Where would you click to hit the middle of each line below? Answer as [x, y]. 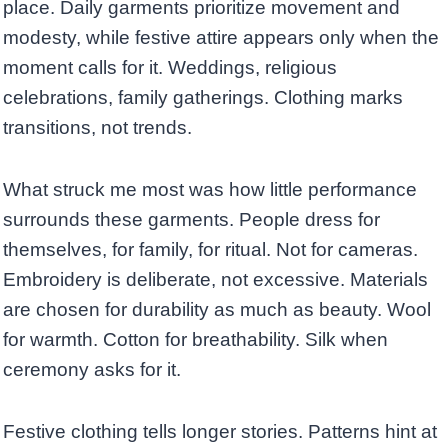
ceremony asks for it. [92, 370]
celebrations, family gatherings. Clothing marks [203, 98]
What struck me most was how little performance [210, 190]
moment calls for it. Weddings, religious [170, 68]
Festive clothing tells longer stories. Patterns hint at [220, 432]
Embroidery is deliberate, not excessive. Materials [215, 280]
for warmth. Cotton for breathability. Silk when [195, 340]
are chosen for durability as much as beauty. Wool [217, 310]
